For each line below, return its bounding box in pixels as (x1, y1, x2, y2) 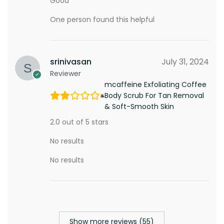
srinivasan (50, 55, 91, 67)
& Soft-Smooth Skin (104, 101, 174, 111)
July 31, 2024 (161, 55, 209, 67)
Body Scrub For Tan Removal (104, 90, 204, 100)
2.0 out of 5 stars (50, 116, 108, 127)
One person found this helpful (50, 14, 154, 24)
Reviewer (50, 68, 81, 78)
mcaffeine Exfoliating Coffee (104, 79, 207, 89)
